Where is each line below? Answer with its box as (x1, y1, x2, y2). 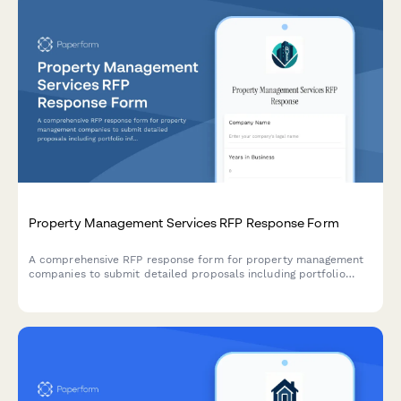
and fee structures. (29, 296, 131, 310)
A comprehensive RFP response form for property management (29, 253, 364, 267)
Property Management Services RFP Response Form (29, 215, 339, 230)
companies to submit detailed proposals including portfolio (29, 268, 346, 281)
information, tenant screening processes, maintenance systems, (29, 282, 364, 295)
